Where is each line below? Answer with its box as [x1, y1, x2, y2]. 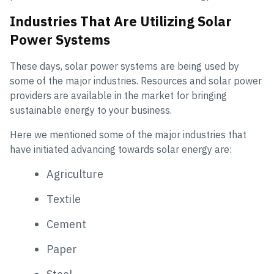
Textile [46, 192, 81, 206]
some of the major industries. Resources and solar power [10, 75, 262, 87]
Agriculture [46, 167, 103, 181]
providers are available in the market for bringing [10, 89, 227, 102]
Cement [46, 217, 86, 231]
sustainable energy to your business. [10, 104, 172, 116]
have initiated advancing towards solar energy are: [10, 143, 232, 155]
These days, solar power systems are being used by [10, 60, 239, 72]
